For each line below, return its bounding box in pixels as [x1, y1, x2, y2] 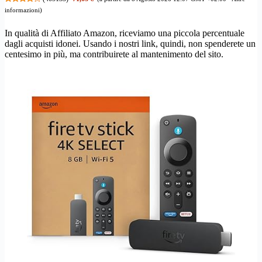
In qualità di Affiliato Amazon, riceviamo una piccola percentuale [5, 27, 244, 38]
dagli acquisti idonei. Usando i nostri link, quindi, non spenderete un [5, 38, 256, 49]
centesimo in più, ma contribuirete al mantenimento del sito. [5, 49, 228, 59]
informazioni [5, 6, 40, 14]
